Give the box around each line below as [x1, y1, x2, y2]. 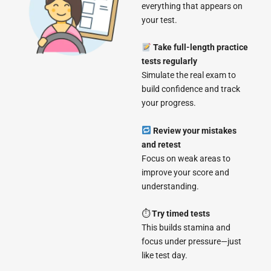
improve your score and [142, 167, 229, 177]
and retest [142, 139, 181, 149]
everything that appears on [142, 1, 243, 11]
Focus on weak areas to [142, 153, 230, 163]
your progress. [142, 98, 196, 108]
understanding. [142, 181, 199, 191]
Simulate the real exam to [142, 70, 236, 80]
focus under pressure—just [142, 237, 241, 247]
